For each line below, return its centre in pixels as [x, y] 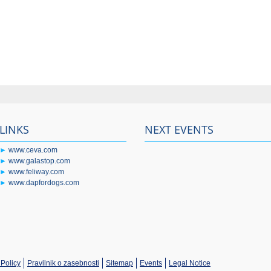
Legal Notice [190, 263]
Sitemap [119, 263]
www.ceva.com [33, 150]
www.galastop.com [39, 161]
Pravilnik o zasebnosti [63, 263]
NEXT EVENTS [179, 129]
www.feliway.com [36, 172]
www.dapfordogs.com [44, 183]
